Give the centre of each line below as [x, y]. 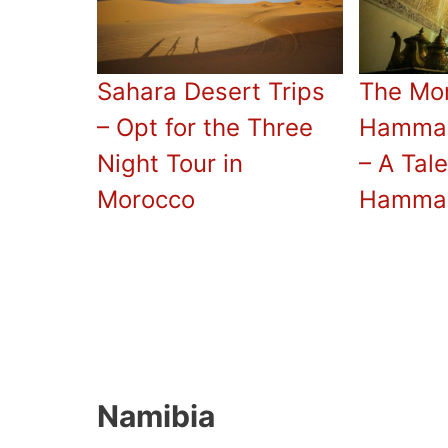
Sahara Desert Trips [211, 91]
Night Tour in [170, 163]
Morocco [146, 199]
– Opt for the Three [205, 127]
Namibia [156, 416]
